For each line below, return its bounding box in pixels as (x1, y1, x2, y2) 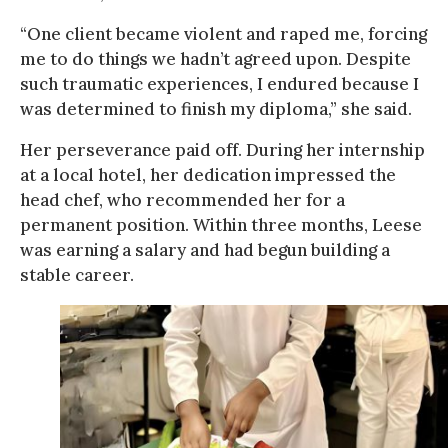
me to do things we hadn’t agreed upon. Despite (20, 47, 411, 70)
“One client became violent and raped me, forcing (20, 22, 427, 45)
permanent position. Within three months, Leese (20, 213, 422, 236)
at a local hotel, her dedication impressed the (20, 163, 396, 186)
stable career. (20, 263, 134, 286)
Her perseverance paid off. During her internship (20, 138, 425, 161)
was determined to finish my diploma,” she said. (20, 97, 412, 120)
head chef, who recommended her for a (20, 188, 345, 211)
